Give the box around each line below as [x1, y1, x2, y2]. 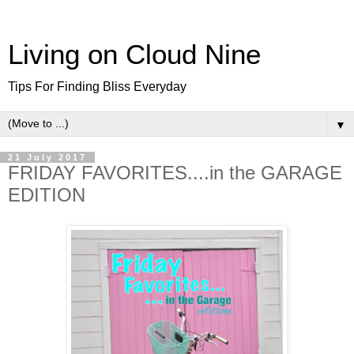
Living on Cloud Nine [8, 40, 261, 70]
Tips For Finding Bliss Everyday [8, 80, 186, 93]
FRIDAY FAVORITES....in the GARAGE [8, 162, 342, 183]
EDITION [8, 184, 85, 205]
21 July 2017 [8, 153, 87, 162]
